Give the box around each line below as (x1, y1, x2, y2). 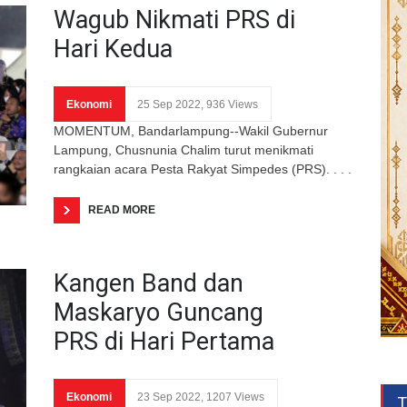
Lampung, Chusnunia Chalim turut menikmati (54, 142, 313, 157)
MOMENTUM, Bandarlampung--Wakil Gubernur (54, 123, 328, 138)
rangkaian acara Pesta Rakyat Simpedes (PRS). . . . (54, 161, 352, 176)
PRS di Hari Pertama (54, 326, 274, 356)
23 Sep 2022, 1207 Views (137, 390, 264, 403)
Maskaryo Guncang (54, 297, 263, 327)
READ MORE (88, 203, 155, 216)
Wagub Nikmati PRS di (54, 5, 295, 35)
